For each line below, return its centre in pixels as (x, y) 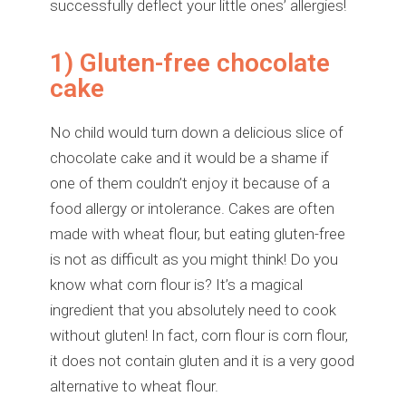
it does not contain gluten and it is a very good (202, 360)
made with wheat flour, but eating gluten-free (198, 233)
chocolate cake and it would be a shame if (189, 157)
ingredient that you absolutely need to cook (193, 309)
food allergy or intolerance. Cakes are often (192, 208)
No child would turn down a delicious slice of (197, 132)
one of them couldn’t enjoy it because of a (190, 183)
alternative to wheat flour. (134, 386)
